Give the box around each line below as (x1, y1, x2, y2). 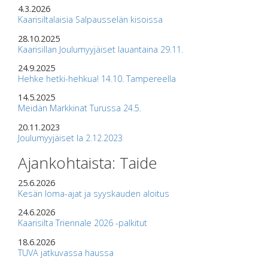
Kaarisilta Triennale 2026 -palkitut (18, 217, 147, 229)
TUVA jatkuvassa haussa (18, 246, 114, 258)
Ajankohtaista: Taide (18, 151, 157, 173)
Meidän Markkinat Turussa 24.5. (18, 102, 141, 114)
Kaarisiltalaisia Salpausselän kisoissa (18, 14, 163, 26)
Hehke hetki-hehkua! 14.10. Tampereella (18, 73, 176, 85)
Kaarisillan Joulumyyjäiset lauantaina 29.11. (18, 43, 183, 55)
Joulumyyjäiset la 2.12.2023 (18, 132, 123, 144)
